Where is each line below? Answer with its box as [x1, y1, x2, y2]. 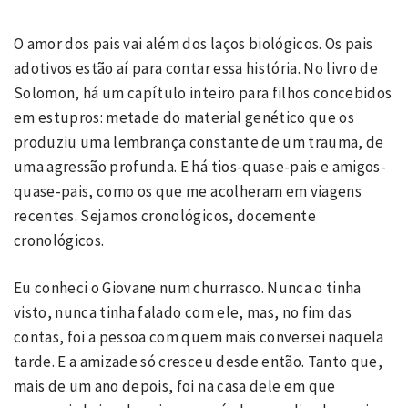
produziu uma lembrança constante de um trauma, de [14, 131, 384, 152]
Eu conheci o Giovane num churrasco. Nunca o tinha [14, 278, 362, 299]
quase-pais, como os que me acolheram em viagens [14, 180, 362, 201]
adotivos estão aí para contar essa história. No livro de [14, 57, 379, 78]
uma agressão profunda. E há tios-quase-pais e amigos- [14, 156, 387, 177]
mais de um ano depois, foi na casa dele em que [14, 376, 336, 397]
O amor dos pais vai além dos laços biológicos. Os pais [14, 33, 373, 54]
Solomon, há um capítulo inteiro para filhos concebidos [14, 82, 393, 103]
